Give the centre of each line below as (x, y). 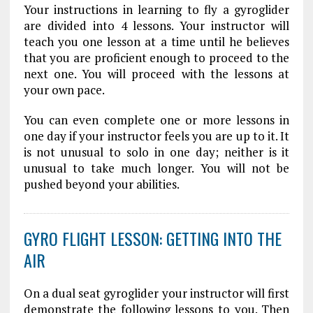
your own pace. (64, 90)
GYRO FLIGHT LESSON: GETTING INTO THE (152, 238)
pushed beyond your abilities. (101, 184)
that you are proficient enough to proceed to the (156, 58)
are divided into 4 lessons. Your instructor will (156, 26)
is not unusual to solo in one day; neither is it (156, 152)
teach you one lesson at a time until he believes (156, 42)
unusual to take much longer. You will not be (156, 168)
